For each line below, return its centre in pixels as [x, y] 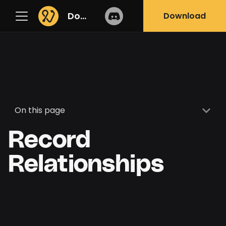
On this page [40, 110]
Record [49, 140]
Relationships [86, 164]
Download [185, 16]
